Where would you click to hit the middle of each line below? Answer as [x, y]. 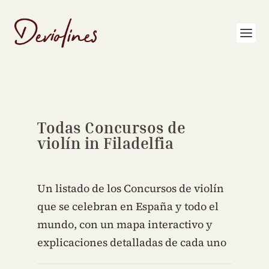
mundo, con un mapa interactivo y [125, 224]
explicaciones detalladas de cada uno [132, 242]
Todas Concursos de [112, 128]
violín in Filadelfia [106, 143]
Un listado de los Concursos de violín [131, 188]
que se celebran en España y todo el [128, 206]
